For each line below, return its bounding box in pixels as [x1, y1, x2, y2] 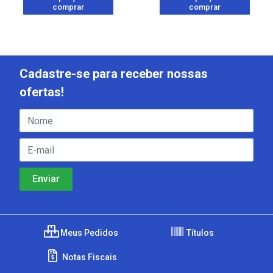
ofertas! [19, 85, 64, 99]
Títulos [185, 228, 214, 238]
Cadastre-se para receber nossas [19, 66, 208, 81]
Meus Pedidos [58, 228, 118, 238]
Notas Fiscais [60, 252, 117, 262]
